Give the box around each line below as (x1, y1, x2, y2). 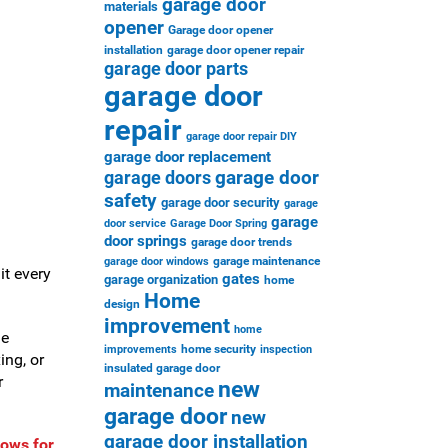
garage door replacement (103, 148, 271, 166)
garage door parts (103, 58, 248, 79)
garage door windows (103, 255, 209, 268)
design (103, 297, 140, 311)
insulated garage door (103, 361, 220, 375)
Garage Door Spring (169, 217, 267, 230)
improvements (103, 343, 177, 356)
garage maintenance (212, 254, 320, 268)
